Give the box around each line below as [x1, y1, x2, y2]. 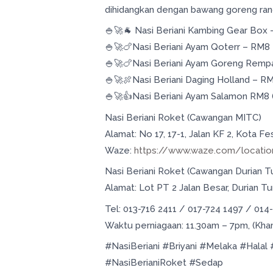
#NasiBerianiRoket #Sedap [105, 257, 224, 269]
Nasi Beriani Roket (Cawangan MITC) [105, 112, 262, 123]
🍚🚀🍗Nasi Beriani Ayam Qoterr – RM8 [105, 41, 271, 53]
